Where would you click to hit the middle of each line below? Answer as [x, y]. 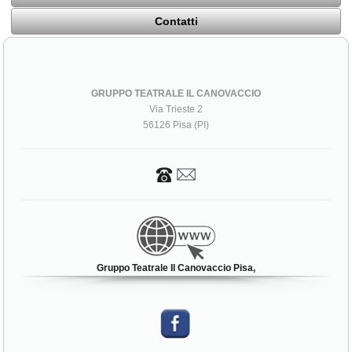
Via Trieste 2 [176, 110]
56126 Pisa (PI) [176, 125]
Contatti [176, 22]
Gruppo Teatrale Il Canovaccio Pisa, [176, 268]
